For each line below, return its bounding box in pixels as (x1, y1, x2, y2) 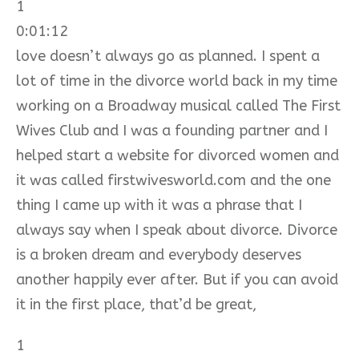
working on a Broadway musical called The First (16, 96, 341, 115)
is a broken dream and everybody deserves (16, 245, 301, 264)
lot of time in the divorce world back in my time (16, 71, 337, 90)
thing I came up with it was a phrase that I (16, 196, 302, 214)
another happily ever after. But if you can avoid (16, 270, 338, 288)
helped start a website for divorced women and (16, 146, 339, 164)
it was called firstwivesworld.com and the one (16, 171, 331, 189)
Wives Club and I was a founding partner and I (16, 121, 328, 139)
